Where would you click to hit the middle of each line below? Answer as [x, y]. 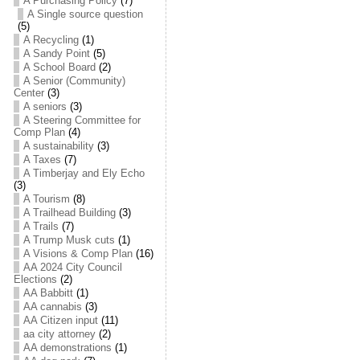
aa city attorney [59, 334]
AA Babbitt [48, 293]
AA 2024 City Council [72, 267]
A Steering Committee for [82, 120]
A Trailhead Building [69, 213]
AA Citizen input [60, 320]
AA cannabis [52, 307]
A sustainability [58, 146]
